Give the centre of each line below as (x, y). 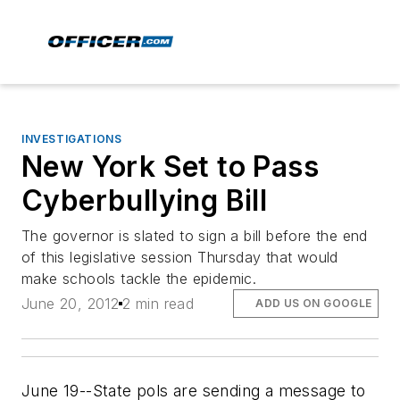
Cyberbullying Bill (145, 200)
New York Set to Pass (170, 167)
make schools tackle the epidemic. (139, 279)
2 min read (158, 304)
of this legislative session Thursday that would (180, 257)
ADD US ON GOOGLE (314, 304)
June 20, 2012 (71, 304)
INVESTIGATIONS (72, 139)
